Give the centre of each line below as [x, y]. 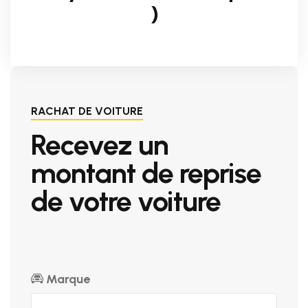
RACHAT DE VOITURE [87, 111]
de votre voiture [126, 201]
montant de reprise [146, 173]
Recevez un [100, 144]
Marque [67, 279]
